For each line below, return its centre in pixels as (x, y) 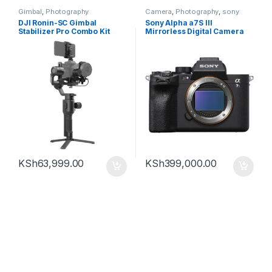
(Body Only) (167, 39)
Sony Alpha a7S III (178, 22)
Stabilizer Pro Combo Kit (64, 31)
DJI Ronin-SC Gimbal (57, 22)
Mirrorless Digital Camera (194, 31)
